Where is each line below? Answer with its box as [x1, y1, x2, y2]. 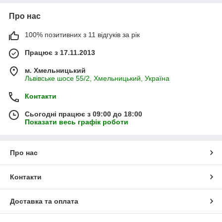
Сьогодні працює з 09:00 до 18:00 [25, 110, 142, 118]
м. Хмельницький [25, 66, 86, 74]
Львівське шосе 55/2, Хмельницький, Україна [25, 74, 169, 82]
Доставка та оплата [10, 197, 78, 205]
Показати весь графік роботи [25, 117, 128, 126]
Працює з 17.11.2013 [25, 48, 95, 56]
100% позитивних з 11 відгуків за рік [25, 30, 140, 39]
